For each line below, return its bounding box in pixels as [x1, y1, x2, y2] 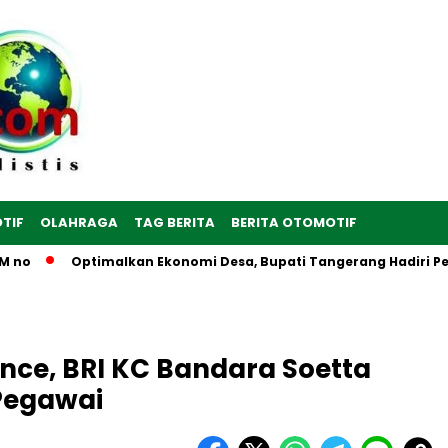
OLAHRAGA [40, 213, 118, 233]
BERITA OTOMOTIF [231, 213, 357, 233]
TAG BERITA [134, 213, 215, 233]
